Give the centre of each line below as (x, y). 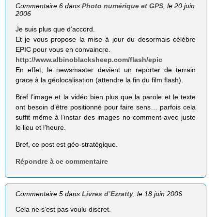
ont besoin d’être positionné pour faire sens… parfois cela (106, 107)
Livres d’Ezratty (108, 194)
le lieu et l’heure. (41, 127)
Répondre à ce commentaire (62, 161)
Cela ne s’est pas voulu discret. (63, 209)
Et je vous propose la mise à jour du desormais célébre (106, 39)
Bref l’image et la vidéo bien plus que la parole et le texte (106, 97)
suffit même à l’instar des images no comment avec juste (106, 117)
